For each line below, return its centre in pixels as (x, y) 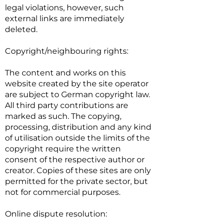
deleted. (21, 29)
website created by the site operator (77, 84)
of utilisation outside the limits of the (77, 138)
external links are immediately (65, 18)
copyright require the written (63, 149)
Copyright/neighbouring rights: (67, 51)
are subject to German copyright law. (77, 94)
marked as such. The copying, (63, 116)
